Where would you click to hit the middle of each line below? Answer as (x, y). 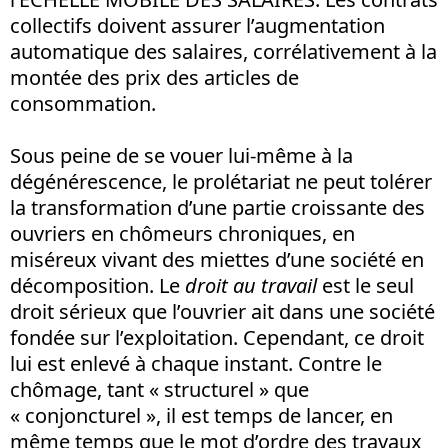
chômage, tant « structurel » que (159, 389)
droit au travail (251, 285)
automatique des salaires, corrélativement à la (223, 51)
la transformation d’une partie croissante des (217, 207)
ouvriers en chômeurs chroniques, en (182, 233)
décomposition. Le (97, 285)
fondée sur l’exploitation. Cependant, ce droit (217, 337)
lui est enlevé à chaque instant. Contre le (196, 363)
